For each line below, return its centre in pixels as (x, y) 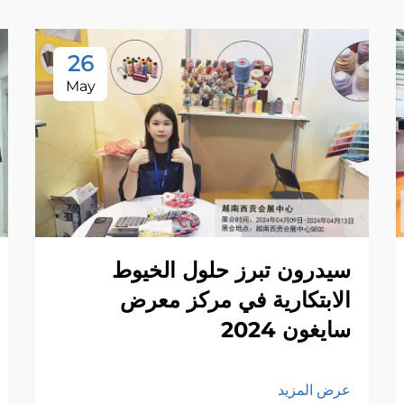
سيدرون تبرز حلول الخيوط (231, 271)
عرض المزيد (314, 390)
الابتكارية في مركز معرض (235, 300)
